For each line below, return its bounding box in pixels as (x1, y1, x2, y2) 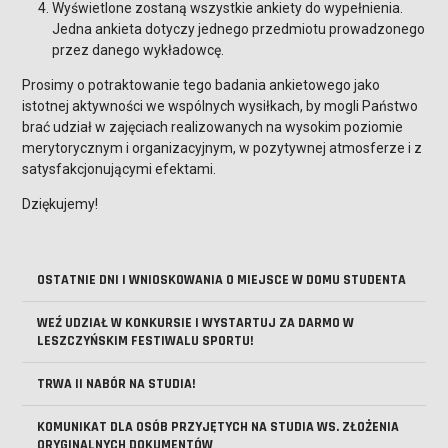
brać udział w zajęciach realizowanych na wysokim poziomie (22, 119, 404, 135)
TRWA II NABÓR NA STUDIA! (37, 375, 196, 393)
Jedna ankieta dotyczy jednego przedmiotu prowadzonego (52, 21, 426, 37)
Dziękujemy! (22, 196, 99, 212)
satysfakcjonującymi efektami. (22, 161, 217, 177)
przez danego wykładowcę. (52, 42, 225, 58)
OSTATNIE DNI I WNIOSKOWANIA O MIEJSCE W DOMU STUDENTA (37, 271, 407, 289)
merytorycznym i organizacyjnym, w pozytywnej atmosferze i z (22, 140, 423, 156)
